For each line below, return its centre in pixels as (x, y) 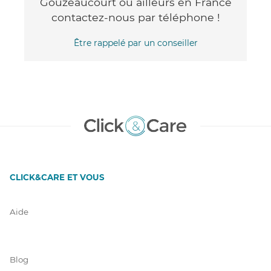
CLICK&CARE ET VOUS (57, 177)
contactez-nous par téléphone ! (135, 17)
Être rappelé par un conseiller (135, 43)
